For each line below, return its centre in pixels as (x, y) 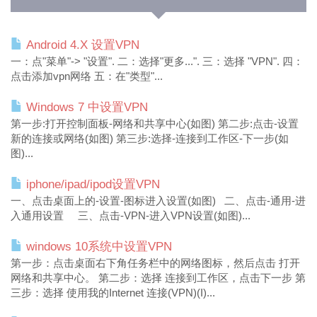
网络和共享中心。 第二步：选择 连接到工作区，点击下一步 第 (158, 278)
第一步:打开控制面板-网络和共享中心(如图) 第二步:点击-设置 (155, 123)
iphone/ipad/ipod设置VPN (91, 184)
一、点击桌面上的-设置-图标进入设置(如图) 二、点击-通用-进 (158, 201)
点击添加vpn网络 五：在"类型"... (87, 76)
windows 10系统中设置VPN (97, 247)
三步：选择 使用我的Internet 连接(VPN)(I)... (113, 293)
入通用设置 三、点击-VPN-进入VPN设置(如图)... (131, 215)
